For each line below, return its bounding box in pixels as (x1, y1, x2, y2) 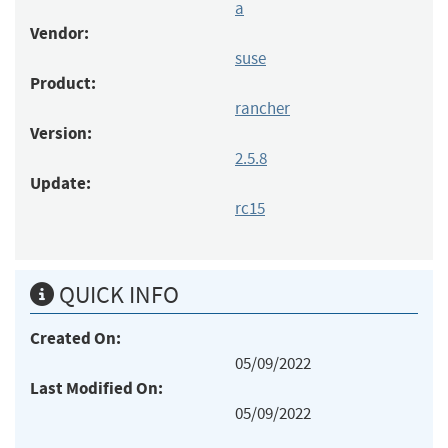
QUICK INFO (54, 279, 179, 310)
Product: (30, 71, 96, 95)
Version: (30, 121, 92, 145)
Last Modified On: (30, 376, 163, 400)
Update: (30, 171, 91, 195)
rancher (235, 97, 290, 119)
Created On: (30, 326, 121, 350)
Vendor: (30, 21, 89, 45)
